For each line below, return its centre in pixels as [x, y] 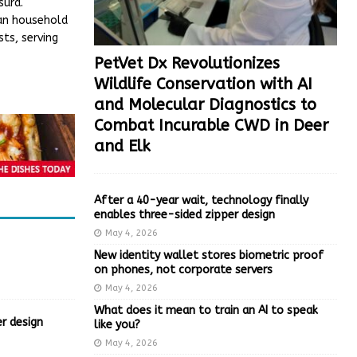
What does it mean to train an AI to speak [206, 310]
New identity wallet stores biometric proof [208, 255]
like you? [117, 324]
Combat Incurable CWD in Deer [211, 125]
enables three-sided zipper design [184, 214]
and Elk [122, 146]
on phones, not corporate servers [183, 269]
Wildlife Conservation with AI [203, 84]
